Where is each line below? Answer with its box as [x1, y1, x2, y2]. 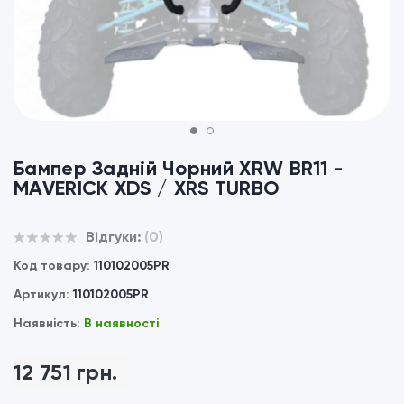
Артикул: [14, 287, 73, 302]
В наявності [84, 316, 159, 331]
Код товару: [14, 258, 94, 273]
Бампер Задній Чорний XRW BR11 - [14, 156, 344, 180]
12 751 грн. [14, 359, 118, 385]
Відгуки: [85, 228, 142, 245]
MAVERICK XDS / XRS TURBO [14, 176, 280, 200]
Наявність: [14, 316, 84, 331]
